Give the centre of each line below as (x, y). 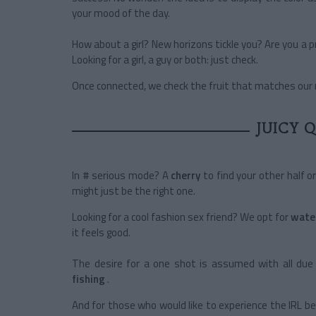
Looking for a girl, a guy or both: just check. (165, 60)
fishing (89, 279)
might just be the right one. (134, 191)
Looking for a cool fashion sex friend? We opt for (181, 217)
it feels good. (101, 233)
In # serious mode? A (122, 176)
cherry (186, 176)
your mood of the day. (121, 13)
